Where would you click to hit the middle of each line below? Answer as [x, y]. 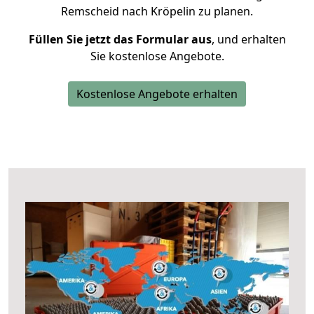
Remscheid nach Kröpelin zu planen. [157, 11]
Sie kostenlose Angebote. [157, 56]
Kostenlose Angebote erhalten [157, 94]
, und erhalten [248, 39]
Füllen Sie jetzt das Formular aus [120, 39]
